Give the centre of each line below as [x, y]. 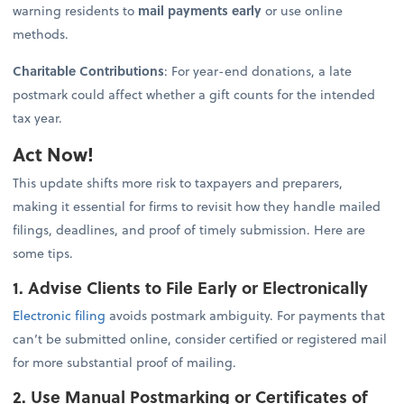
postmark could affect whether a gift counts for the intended [194, 94]
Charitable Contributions [89, 70]
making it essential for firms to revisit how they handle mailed [197, 206]
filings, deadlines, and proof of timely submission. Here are [189, 229]
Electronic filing [60, 315]
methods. [41, 34]
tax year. [38, 117]
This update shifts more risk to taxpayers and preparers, [178, 182]
